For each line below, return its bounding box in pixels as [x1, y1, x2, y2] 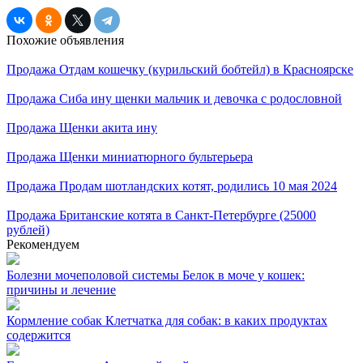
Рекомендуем [6, 237, 79, 251]
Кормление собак [6, 313, 105, 327]
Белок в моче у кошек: [182, 267, 305, 282]
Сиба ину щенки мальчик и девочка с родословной [59, 91, 342, 105]
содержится [6, 327, 70, 342]
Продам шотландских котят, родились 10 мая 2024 [59, 178, 337, 193]
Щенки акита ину [59, 120, 157, 135]
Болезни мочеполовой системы [6, 267, 182, 282]
